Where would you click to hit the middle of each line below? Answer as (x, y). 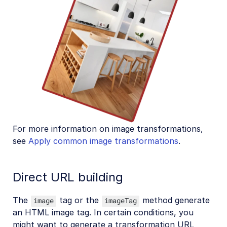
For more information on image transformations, (108, 128)
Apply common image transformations (103, 141)
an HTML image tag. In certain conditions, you (103, 213)
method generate (175, 200)
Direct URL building (68, 177)
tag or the (79, 200)
